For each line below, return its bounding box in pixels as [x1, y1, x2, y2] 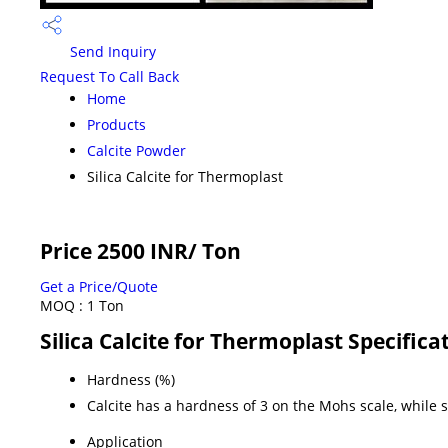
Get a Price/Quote [40, 276, 158, 296]
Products [87, 114, 146, 134]
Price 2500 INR [40, 236, 188, 265]
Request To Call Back [40, 66, 179, 86]
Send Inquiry [66, 42, 156, 62]
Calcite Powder [87, 140, 186, 160]
